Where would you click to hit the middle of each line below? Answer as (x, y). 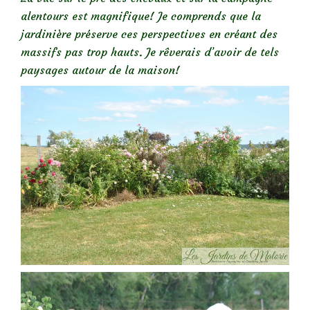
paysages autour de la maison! (100, 70)
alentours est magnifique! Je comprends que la (141, 16)
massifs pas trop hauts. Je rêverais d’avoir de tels (150, 52)
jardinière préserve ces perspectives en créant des (149, 34)
